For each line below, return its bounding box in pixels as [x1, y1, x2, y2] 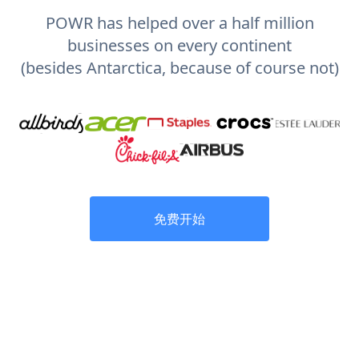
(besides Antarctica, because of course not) [20, 56, 339, 79]
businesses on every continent [67, 34, 292, 56]
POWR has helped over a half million [45, 11, 314, 34]
